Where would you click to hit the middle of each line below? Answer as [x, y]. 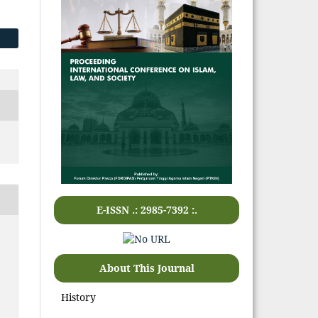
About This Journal [147, 268]
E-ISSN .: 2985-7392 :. [147, 209]
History [79, 297]
